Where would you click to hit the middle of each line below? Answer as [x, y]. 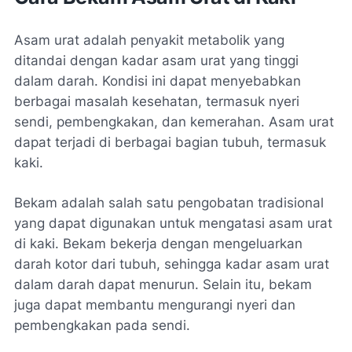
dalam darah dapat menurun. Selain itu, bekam [163, 284]
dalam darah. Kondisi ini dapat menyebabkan [158, 81]
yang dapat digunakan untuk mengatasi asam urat [173, 223]
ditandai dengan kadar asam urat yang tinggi [156, 60]
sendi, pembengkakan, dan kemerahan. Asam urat [174, 121]
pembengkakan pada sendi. [102, 325]
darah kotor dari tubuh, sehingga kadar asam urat [172, 264]
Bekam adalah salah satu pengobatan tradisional [169, 202]
